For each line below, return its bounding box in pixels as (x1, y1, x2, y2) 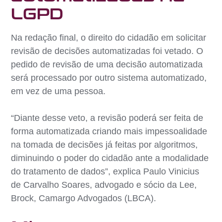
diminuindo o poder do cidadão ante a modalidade (11, 153, 209, 163)
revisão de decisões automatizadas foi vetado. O (11, 46, 204, 56)
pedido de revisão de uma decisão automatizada (11, 59, 203, 69)
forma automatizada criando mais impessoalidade (11, 126, 208, 136)
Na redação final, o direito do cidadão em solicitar (11, 32, 207, 43)
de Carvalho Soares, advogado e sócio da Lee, (11, 179, 197, 190)
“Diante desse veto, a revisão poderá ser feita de (11, 112, 204, 123)
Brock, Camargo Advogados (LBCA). (11, 193, 157, 203)
